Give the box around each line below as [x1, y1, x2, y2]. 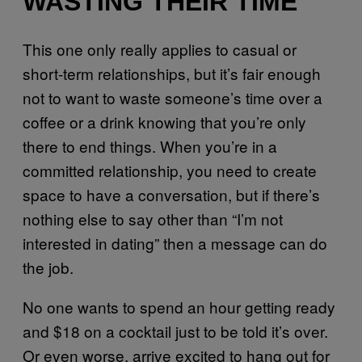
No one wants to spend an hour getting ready [23, 296, 335, 318]
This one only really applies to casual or [23, 38, 297, 61]
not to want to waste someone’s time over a [23, 86, 322, 109]
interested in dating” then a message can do [23, 232, 327, 255]
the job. [23, 256, 78, 279]
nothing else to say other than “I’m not [23, 208, 283, 230]
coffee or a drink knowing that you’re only [23, 111, 306, 133]
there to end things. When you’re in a [23, 135, 277, 158]
